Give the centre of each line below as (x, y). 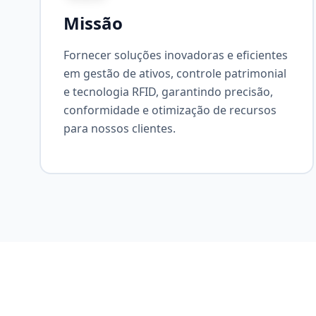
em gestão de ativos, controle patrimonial (175, 73)
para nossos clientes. (120, 128)
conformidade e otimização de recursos (170, 110)
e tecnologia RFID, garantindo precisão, (168, 92)
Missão (93, 23)
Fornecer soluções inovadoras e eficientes (176, 55)
